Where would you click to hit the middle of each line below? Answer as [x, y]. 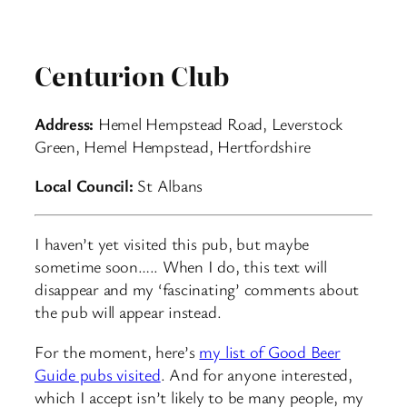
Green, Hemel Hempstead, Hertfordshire [173, 146]
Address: [65, 123]
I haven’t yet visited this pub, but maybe [172, 244]
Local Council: [84, 186]
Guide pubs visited [98, 374]
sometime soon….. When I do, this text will [181, 267]
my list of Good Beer [270, 351]
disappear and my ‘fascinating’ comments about [197, 289]
